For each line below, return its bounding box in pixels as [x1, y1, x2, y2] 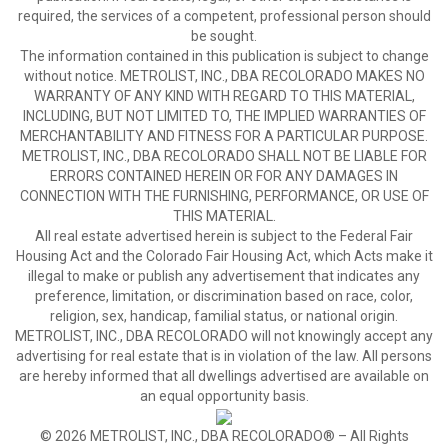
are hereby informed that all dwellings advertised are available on [19, 368, 429, 384]
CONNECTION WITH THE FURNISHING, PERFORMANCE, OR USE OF [19, 188, 429, 204]
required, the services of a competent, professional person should [17, 8, 431, 24]
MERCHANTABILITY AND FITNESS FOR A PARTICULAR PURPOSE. [20, 128, 428, 144]
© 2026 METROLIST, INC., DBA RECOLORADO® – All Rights [39, 428, 409, 444]
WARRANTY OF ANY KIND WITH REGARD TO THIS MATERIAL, [33, 88, 415, 104]
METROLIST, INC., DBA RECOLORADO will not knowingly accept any [15, 328, 433, 344]
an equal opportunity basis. [139, 388, 309, 404]
